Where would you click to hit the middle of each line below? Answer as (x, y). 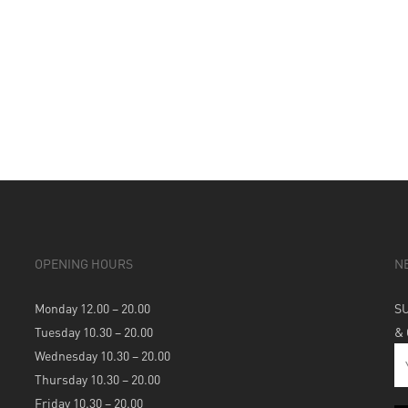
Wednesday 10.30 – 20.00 (102, 355)
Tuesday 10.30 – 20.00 (93, 331)
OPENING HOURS (83, 263)
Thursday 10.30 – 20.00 (97, 379)
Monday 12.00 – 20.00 (92, 308)
